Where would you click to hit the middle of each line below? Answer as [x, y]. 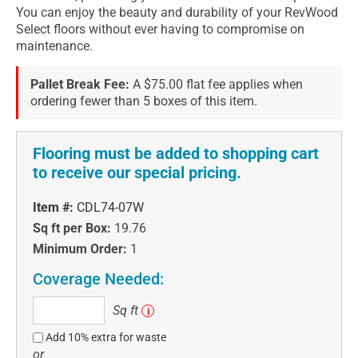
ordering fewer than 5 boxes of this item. [144, 101]
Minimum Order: [80, 249]
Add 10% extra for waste [106, 337]
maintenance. [54, 46]
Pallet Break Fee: [80, 84]
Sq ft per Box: [72, 228]
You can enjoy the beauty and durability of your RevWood [177, 12]
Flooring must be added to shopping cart [176, 153]
